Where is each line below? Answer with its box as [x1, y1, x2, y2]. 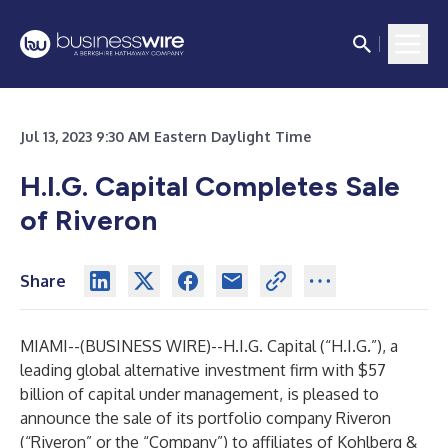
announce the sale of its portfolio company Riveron [20, 408, 391, 428]
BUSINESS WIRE [85, 336, 206, 356]
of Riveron [20, 203, 157, 237]
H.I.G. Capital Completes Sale [20, 169, 400, 203]
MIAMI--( [20, 336, 85, 356]
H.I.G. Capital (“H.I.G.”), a [223, 336, 398, 356]
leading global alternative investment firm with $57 [20, 360, 386, 380]
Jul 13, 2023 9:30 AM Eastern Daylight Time [20, 128, 311, 145]
